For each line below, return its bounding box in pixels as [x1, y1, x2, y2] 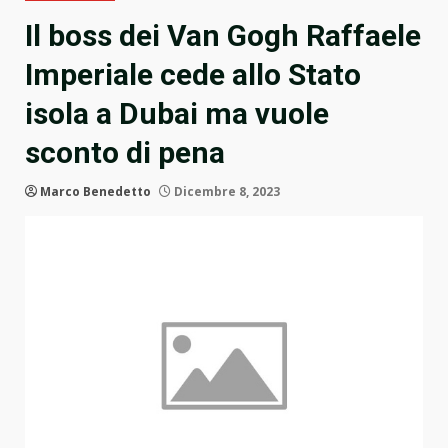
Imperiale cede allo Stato [25, 57, 361, 93]
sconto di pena [25, 135, 225, 171]
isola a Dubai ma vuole [25, 96, 329, 132]
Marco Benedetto [40, 183, 151, 201]
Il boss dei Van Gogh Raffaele [25, 18, 421, 54]
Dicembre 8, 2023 [171, 183, 280, 201]
